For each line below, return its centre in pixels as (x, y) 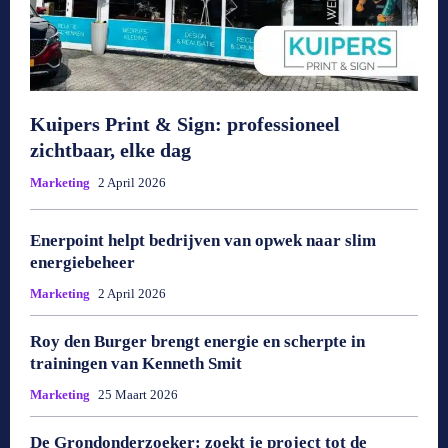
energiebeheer (82, 262)
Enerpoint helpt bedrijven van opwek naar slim (203, 240)
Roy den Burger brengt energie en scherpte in (197, 341)
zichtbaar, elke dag (110, 149)
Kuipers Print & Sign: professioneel (185, 123)
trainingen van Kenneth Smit (136, 363)
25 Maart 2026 (138, 394)
